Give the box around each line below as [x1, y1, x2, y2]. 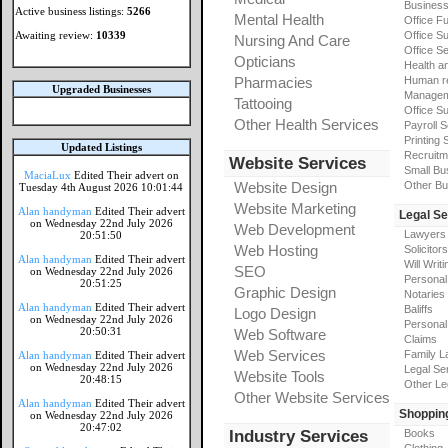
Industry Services [229, 427, 368, 446]
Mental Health [234, 11, 324, 28]
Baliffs [404, 303, 433, 315]
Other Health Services [234, 116, 379, 133]
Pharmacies [234, 74, 313, 91]
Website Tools [234, 368, 325, 385]
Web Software [234, 326, 326, 343]
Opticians [234, 53, 296, 70]
